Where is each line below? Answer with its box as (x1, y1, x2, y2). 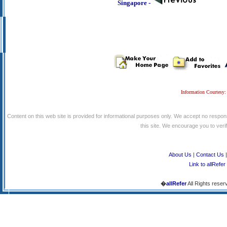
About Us (169, 152, 192, 158)
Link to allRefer (188, 161, 225, 167)
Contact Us (196, 152, 224, 158)
